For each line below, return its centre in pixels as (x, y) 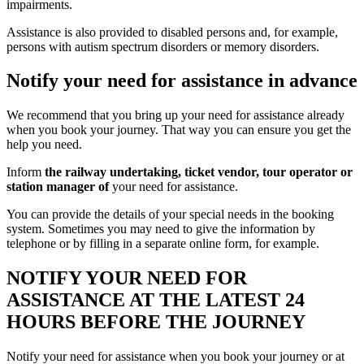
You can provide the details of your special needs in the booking (170, 214)
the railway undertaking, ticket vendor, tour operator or (199, 172)
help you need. (44, 145)
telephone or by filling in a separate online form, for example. (163, 244)
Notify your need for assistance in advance (182, 81)
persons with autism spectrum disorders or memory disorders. (163, 46)
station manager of (59, 187)
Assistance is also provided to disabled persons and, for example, (172, 32)
